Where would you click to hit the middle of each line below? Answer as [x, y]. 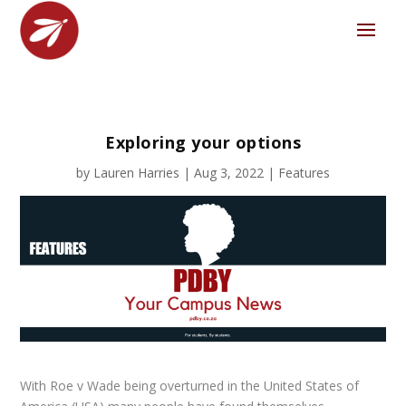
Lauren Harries [136, 172]
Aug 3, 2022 [229, 172]
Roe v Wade [86, 385]
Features [304, 172]
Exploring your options [203, 142]
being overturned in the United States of [240, 385]
